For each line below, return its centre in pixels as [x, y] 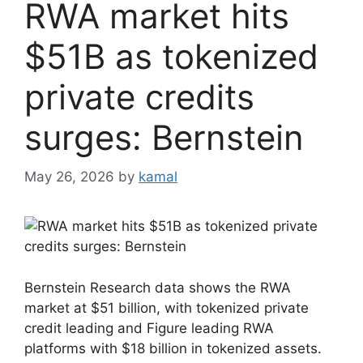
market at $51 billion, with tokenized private [167, 307]
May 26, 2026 [69, 177]
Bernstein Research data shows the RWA [158, 287]
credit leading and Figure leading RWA [149, 328]
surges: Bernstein [164, 137]
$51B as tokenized [171, 56]
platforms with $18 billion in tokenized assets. [173, 348]
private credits [139, 96]
